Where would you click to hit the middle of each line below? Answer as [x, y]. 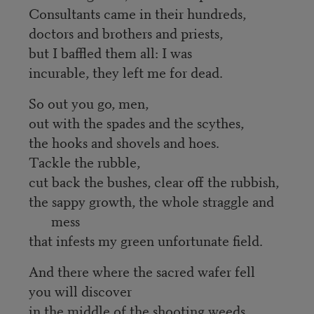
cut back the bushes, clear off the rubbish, [153, 182]
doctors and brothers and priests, [125, 33]
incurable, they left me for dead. [125, 72]
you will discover [80, 291]
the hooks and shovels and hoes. [124, 142]
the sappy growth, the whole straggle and [151, 201]
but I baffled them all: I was [110, 53]
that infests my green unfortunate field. [145, 240]
